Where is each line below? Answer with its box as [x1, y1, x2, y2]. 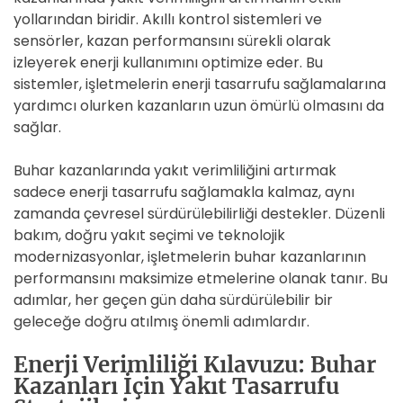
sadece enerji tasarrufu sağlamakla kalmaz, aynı [13, 182, 354, 202]
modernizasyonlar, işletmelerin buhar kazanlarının [13, 246, 366, 267]
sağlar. [13, 117, 61, 138]
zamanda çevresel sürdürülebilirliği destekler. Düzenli [13, 203, 385, 224]
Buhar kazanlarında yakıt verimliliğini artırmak [13, 160, 336, 181]
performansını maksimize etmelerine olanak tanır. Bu [13, 268, 388, 289]
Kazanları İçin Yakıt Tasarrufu [13, 372, 339, 400]
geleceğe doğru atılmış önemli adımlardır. [13, 311, 309, 332]
